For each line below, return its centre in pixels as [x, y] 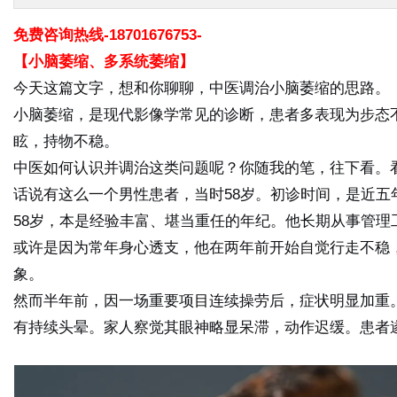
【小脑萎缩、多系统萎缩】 [104, 62]
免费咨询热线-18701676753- [108, 35]
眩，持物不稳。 [66, 141]
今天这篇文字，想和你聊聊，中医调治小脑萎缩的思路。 [202, 88]
